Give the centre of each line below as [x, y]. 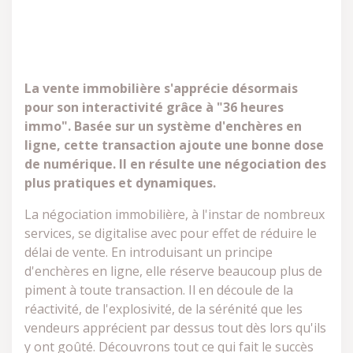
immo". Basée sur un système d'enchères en [163, 126]
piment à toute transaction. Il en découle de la [159, 290]
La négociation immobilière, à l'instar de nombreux [175, 214]
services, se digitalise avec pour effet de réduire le [171, 233]
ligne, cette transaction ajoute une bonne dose [174, 145]
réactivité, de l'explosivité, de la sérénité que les [163, 309]
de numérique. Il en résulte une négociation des [175, 164]
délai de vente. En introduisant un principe [149, 252]
